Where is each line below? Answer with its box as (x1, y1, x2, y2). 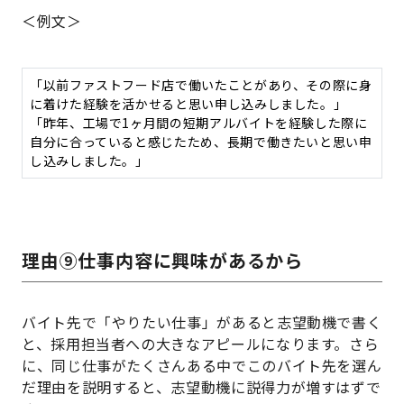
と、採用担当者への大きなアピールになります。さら (22, 333, 380, 355)
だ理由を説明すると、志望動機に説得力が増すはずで (22, 376, 381, 399)
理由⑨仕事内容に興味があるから (22, 247, 303, 274)
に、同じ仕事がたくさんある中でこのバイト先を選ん (22, 354, 382, 377)
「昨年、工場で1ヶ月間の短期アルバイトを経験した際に (30, 114, 368, 133)
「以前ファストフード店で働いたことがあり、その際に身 (30, 76, 372, 95)
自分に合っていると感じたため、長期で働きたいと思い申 (30, 133, 372, 151)
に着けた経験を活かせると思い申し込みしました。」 (30, 95, 347, 114)
